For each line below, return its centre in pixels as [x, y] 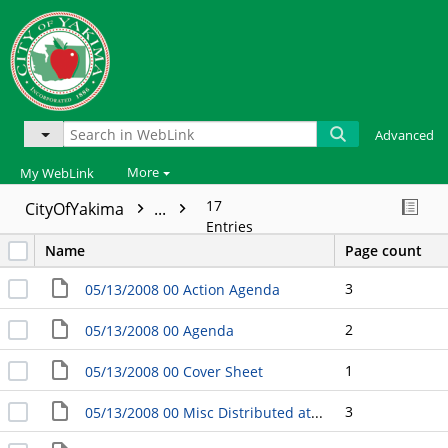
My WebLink [57, 173]
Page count [383, 251]
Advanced [404, 135]
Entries [229, 227]
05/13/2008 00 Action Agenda [182, 289]
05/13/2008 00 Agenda [159, 330]
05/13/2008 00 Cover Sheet [173, 371]
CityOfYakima [76, 209]
